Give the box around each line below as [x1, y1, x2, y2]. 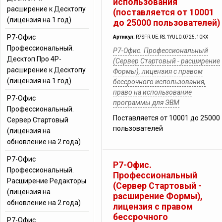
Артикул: [113, 34, 136, 40]
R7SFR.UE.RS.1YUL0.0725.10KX [136, 34, 208, 40]
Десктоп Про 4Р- [7, 55, 61, 63]
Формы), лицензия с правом [113, 67, 203, 75]
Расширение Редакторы [7, 177, 86, 185]
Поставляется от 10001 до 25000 [113, 114, 220, 122]
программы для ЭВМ [113, 99, 179, 107]
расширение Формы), [113, 191, 203, 201]
